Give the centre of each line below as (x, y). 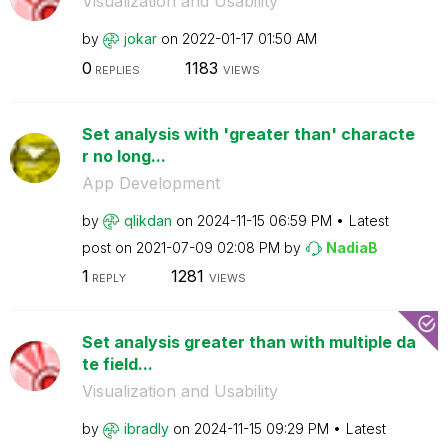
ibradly (146, 428)
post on (108, 247)
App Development (150, 182)
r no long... (123, 155)
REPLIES (115, 69)
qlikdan (147, 220)
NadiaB (351, 247)
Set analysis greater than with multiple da (248, 342)
